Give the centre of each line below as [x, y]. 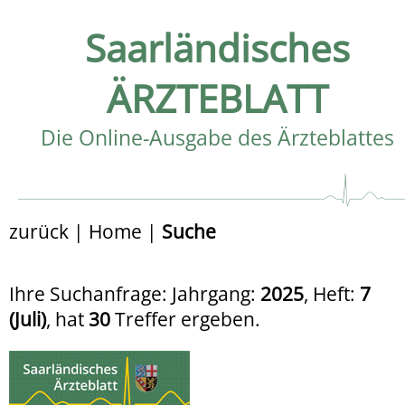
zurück [39, 231]
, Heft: [332, 293]
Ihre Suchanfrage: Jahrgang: [135, 293]
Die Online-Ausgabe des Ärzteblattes [217, 138]
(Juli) [28, 319]
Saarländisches [217, 48]
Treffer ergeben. [185, 319]
